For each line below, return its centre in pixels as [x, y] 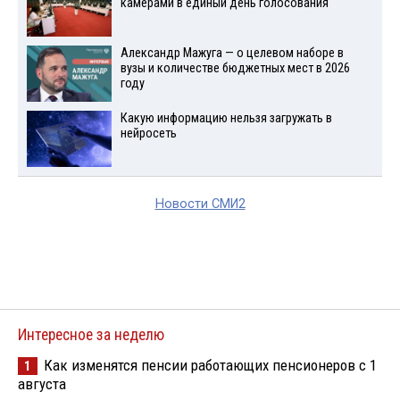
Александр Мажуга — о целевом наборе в [232, 54]
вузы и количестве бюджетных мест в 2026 [235, 69]
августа [42, 383]
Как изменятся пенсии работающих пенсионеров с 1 [210, 365]
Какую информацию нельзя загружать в [226, 118]
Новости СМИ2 [200, 204]
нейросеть [148, 133]
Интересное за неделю [91, 334]
